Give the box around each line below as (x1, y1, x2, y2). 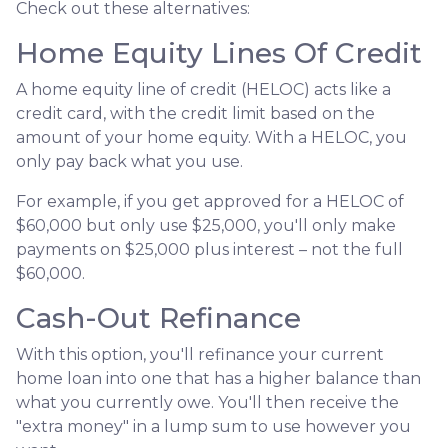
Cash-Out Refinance (16, 300, 301, 335)
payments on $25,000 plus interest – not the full (16, 239, 403, 259)
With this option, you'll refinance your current (16, 344, 384, 364)
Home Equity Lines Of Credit (16, 35, 422, 70)
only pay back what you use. (16, 151, 243, 171)
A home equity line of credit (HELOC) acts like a (16, 79, 391, 99)
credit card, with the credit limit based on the (16, 103, 375, 123)
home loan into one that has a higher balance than (16, 368, 421, 388)
